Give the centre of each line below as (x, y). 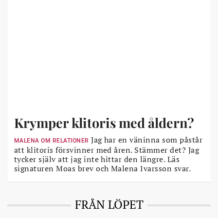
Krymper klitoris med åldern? (104, 122)
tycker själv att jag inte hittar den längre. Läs (97, 159)
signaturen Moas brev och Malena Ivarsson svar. (103, 168)
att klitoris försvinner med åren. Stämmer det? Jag (107, 150)
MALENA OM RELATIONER (52, 140)
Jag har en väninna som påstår (146, 139)
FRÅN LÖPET (109, 204)
